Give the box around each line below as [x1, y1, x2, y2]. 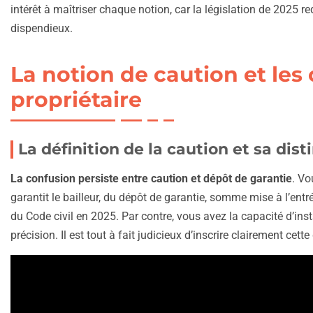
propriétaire [10, 87, 143, 113]
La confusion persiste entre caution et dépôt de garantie [10, 172, 292, 186]
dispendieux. [10, 22, 73, 36]
